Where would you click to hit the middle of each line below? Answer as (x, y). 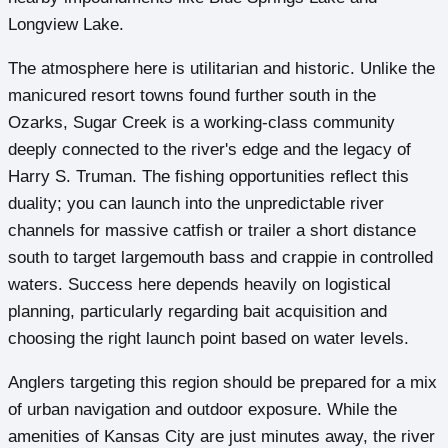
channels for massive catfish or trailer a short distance (212, 231)
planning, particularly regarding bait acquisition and (197, 312)
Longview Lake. (66, 25)
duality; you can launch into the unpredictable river (196, 204)
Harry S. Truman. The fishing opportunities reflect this (208, 177)
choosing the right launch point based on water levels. (208, 339)
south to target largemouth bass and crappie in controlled (220, 258)
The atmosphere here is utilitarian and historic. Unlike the (221, 69)
